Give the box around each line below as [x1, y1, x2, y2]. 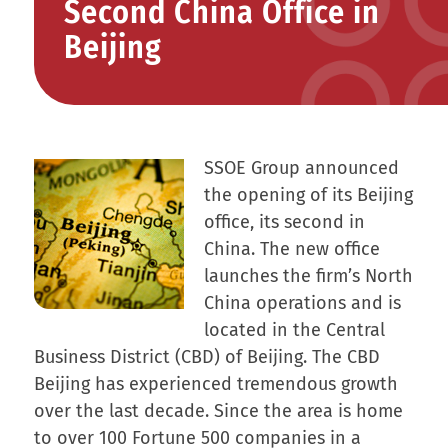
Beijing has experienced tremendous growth [33, 372, 398, 395]
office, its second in [203, 210, 365, 233]
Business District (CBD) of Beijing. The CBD [33, 345, 380, 368]
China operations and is [203, 291, 401, 314]
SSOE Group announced [203, 156, 399, 179]
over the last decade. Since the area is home [33, 399, 403, 422]
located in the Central [203, 318, 385, 341]
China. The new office [203, 237, 380, 260]
